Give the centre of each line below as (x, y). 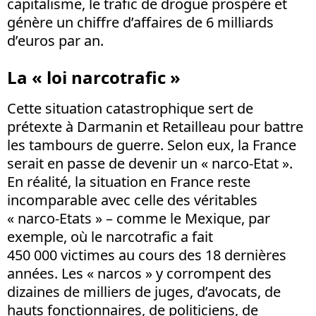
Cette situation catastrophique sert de (130, 108)
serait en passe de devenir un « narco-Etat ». (150, 163)
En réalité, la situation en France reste (129, 181)
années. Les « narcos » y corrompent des (139, 273)
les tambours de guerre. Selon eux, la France (152, 145)
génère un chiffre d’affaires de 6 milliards (140, 22)
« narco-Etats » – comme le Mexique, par (139, 218)
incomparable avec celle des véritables (132, 200)
